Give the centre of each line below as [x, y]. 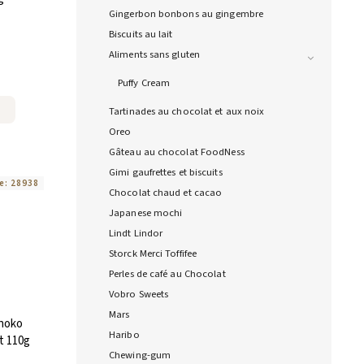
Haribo [124, 335]
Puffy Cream [144, 83]
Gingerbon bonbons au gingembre [186, 14]
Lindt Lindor [136, 234]
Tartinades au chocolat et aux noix [187, 112]
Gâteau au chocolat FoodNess [177, 152]
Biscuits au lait [141, 35]
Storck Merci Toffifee [153, 254]
